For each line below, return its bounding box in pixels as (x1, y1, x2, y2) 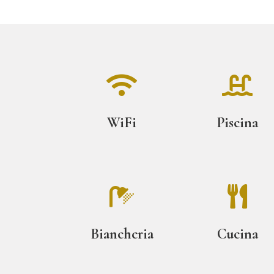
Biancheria (90, 225, 154, 243)
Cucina (217, 225, 258, 243)
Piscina (217, 114, 259, 132)
